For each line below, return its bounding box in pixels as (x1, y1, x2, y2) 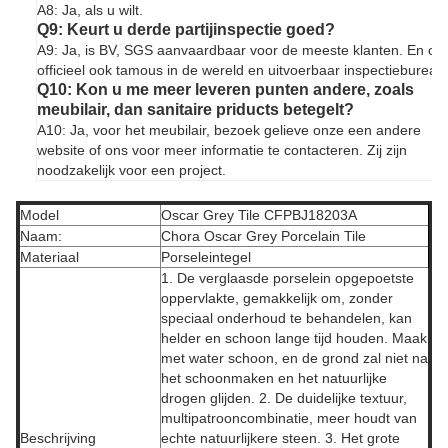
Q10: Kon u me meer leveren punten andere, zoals (37, 81, 414, 98)
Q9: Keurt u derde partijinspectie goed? (37, 21, 335, 38)
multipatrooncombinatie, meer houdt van (161, 410, 417, 426)
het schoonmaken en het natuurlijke (161, 370, 387, 386)
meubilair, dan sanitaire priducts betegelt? (37, 101, 354, 118)
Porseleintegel (161, 249, 251, 265)
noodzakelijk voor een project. (37, 162, 226, 178)
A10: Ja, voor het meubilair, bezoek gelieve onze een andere (37, 122, 421, 138)
